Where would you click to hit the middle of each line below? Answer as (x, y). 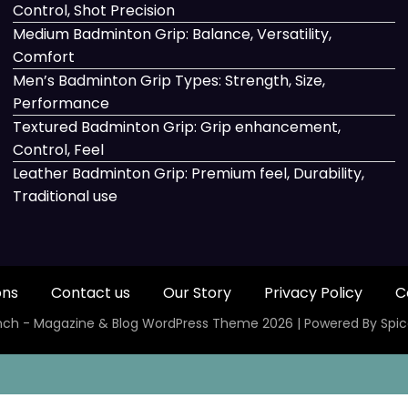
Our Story (197, 293)
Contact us (90, 293)
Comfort (44, 56)
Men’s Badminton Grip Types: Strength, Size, (169, 80)
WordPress (175, 324)
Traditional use (66, 196)
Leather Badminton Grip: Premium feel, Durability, (189, 173)
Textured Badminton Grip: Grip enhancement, (177, 127)
